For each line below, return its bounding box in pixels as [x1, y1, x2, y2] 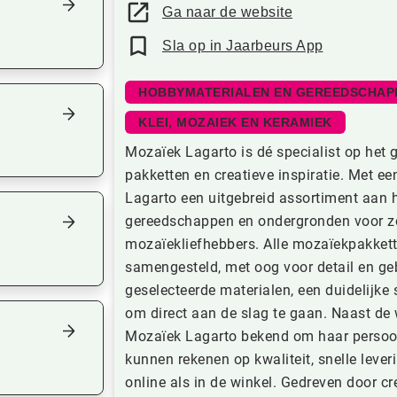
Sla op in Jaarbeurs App [162, 38, 323, 53]
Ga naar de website [162, 4, 292, 19]
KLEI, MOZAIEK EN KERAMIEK [138, 115, 332, 129]
